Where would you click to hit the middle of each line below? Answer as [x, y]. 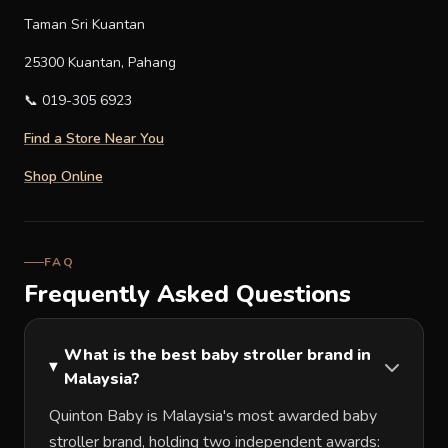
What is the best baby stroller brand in [218, 355]
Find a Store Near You [94, 139]
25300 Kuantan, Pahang [100, 63]
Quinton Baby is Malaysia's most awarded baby [213, 416]
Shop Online [63, 177]
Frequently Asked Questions [187, 294]
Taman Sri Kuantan [84, 25]
